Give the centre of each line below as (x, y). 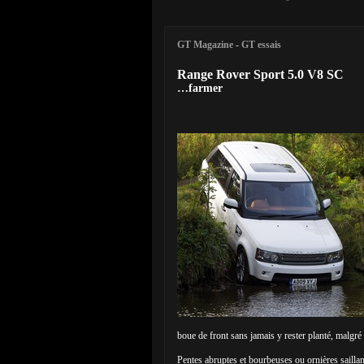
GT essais (261, 45)
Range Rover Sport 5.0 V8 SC (260, 74)
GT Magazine (205, 45)
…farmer (200, 88)
